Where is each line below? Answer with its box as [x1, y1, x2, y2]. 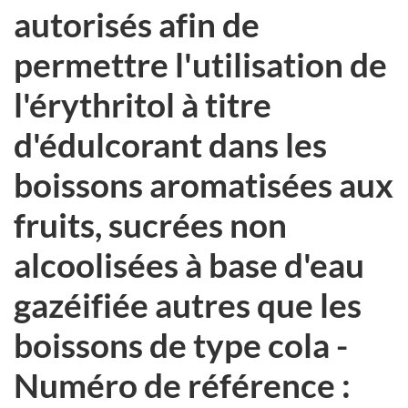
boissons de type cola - [14, 323, 348, 365]
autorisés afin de [14, 3, 260, 45]
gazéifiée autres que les [14, 283, 362, 325]
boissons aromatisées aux [14, 163, 393, 205]
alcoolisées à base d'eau [14, 243, 364, 285]
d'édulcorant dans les [14, 123, 327, 165]
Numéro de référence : [14, 363, 351, 405]
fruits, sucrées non [14, 203, 287, 245]
